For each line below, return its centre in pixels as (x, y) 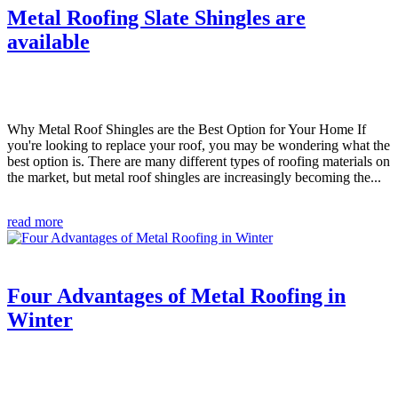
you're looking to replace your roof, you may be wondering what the (199, 145)
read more (35, 221)
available (48, 41)
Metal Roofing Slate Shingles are (156, 17)
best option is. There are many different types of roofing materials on (199, 161)
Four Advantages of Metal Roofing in (176, 296)
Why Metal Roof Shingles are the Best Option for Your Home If (187, 129)
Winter (40, 320)
